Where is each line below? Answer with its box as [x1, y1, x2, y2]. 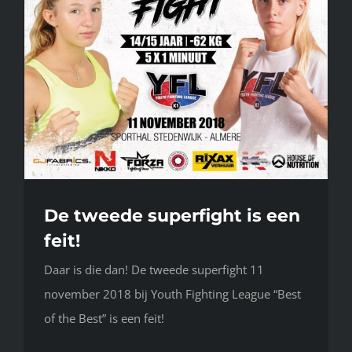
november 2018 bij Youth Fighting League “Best [44, 285, 301, 302]
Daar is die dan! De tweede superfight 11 [44, 261, 264, 277]
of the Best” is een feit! [44, 310, 164, 326]
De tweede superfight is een [44, 204, 300, 226]
